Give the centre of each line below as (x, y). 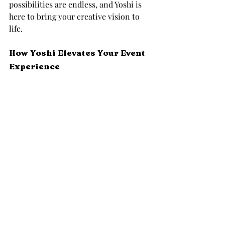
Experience (34, 67)
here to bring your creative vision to (75, 16)
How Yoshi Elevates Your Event (78, 53)
